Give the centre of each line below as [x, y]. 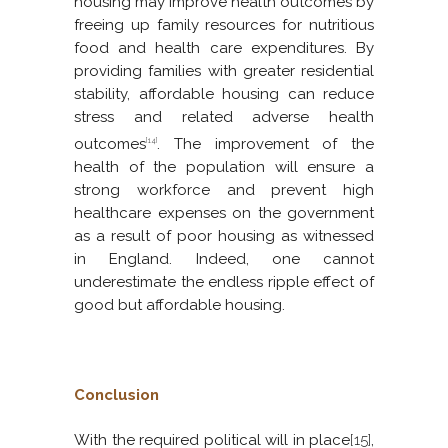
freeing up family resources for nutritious [224, 25]
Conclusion [116, 395]
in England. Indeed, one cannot [224, 259]
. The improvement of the [265, 144]
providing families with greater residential [224, 71]
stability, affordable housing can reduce [224, 94]
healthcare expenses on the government [224, 213]
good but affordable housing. [179, 305]
